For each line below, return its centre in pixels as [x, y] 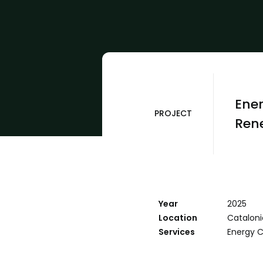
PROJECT [173, 113]
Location [178, 218]
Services [177, 232]
